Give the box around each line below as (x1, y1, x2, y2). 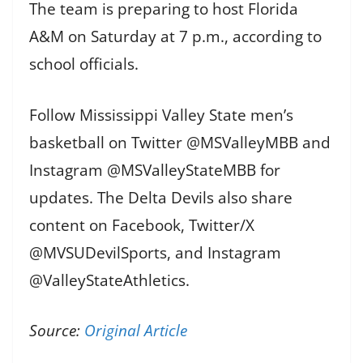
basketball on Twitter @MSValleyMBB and (29, 131, 331, 153)
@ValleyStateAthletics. (29, 269, 190, 291)
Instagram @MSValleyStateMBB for (29, 159, 280, 181)
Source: (29, 320, 84, 342)
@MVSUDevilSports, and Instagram (29, 241, 281, 263)
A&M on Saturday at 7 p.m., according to (29, 26, 322, 48)
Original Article (84, 320, 187, 342)
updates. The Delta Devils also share (29, 186, 293, 208)
